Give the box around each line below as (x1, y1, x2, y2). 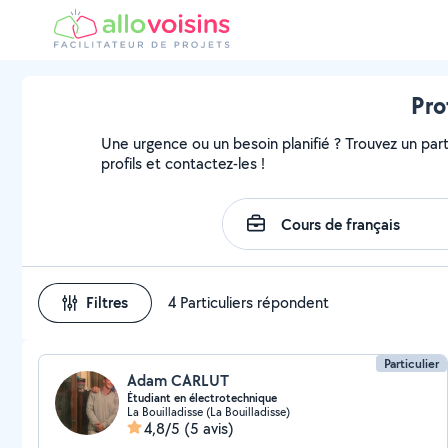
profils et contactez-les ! (101, 153, 266, 174)
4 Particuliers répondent (168, 292, 329, 313)
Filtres (86, 292, 128, 313)
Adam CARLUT (127, 370, 229, 391)
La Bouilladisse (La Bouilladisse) (127, 404, 290, 419)
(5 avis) (184, 418, 234, 439)
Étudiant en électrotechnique (127, 390, 277, 406)
